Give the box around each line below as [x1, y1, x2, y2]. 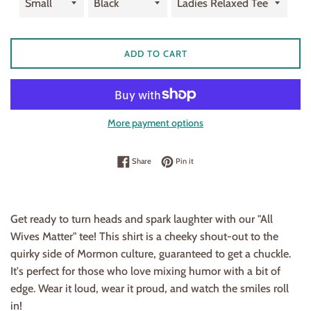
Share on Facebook [151, 155, 213, 166]
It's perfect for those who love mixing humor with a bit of [10, 264, 280, 278]
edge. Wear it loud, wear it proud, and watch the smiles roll [10, 282, 289, 296]
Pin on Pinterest [193, 155, 248, 166]
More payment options [108, 117, 203, 130]
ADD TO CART [124, 48, 187, 60]
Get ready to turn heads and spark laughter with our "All [10, 212, 273, 226]
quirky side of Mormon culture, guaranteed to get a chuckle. [10, 247, 291, 261]
